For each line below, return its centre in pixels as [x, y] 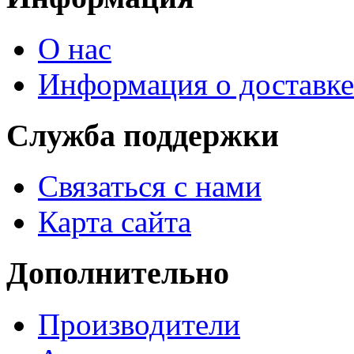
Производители [139, 324]
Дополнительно [118, 273]
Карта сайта [115, 222]
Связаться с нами [150, 186]
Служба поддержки [143, 135]
